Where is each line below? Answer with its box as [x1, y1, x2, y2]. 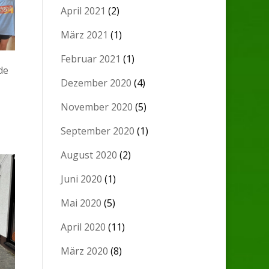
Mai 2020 [61, 196, 102, 210]
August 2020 [61, 148, 118, 162]
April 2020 [61, 220, 106, 234]
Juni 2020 [61, 172, 103, 186]
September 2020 [61, 124, 135, 138]
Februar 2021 [61, 52, 121, 66]
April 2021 [61, 4, 106, 18]
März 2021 [61, 28, 109, 42]
